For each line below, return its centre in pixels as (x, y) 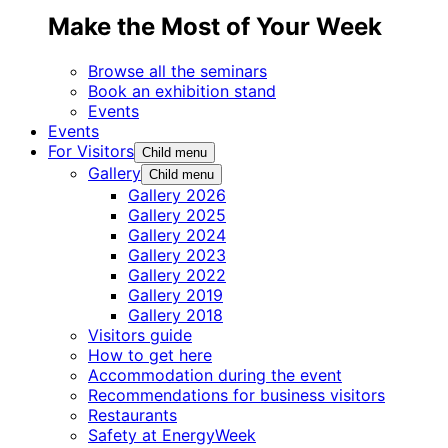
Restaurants (132, 414)
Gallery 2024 (177, 234)
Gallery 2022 (177, 274)
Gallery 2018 (175, 314)
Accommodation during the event (215, 374)
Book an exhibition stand (182, 90)
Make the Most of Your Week (215, 26)
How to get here (150, 354)
